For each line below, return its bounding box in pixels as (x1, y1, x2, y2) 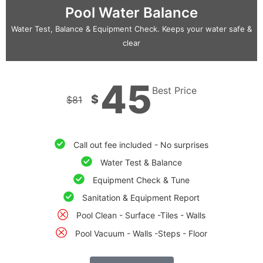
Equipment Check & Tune (92, 175, 190, 186)
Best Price (152, 84, 197, 96)
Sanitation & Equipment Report (82, 193, 200, 203)
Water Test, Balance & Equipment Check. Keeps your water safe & (11, 23, 252, 33)
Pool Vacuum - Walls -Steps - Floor (75, 228, 207, 238)
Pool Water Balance (65, 4, 198, 21)
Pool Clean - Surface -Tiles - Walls (76, 210, 206, 221)
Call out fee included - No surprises (73, 139, 209, 150)
